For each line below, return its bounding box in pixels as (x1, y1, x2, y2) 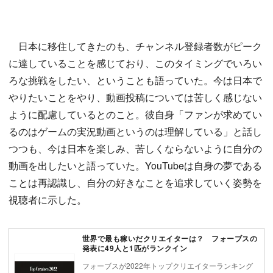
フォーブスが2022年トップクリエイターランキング (82, 260, 253, 271)
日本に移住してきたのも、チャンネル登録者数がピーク (9, 39, 262, 54)
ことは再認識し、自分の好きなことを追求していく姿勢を (9, 175, 262, 190)
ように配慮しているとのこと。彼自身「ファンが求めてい (9, 107, 262, 122)
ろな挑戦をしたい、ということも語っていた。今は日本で (9, 73, 262, 88)
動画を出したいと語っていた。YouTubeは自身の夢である (9, 158, 262, 173)
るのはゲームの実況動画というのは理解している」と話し (9, 124, 262, 139)
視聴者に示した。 (9, 193, 87, 207)
